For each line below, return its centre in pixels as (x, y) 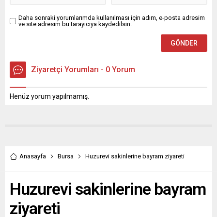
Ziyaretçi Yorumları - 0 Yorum (83, 70)
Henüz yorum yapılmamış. (49, 97)
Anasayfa (33, 156)
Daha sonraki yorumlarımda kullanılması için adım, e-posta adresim (112, 18)
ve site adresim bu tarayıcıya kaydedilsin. (75, 24)
